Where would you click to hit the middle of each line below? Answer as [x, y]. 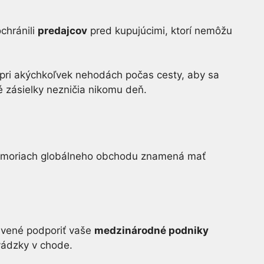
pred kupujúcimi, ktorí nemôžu [160, 30]
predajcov [62, 30]
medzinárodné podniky [151, 230]
